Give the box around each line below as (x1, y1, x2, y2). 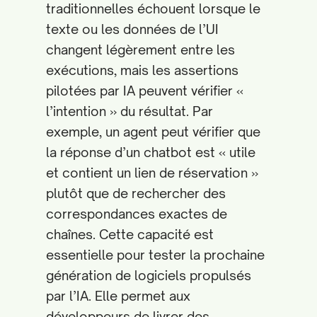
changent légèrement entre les (46, 42, 235, 57)
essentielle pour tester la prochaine (46, 247, 265, 263)
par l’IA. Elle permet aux (46, 288, 190, 304)
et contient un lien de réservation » (46, 165, 258, 180)
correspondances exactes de (46, 206, 227, 221)
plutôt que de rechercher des (46, 185, 226, 201)
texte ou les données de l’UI (46, 21, 219, 37)
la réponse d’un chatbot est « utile (46, 144, 255, 160)
